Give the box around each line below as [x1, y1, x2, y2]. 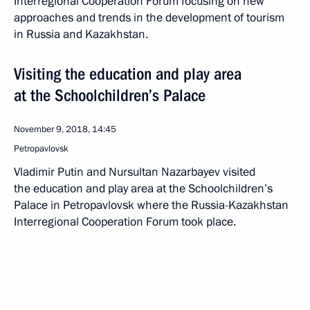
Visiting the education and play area [14, 64, 241, 84]
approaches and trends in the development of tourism [14, 10, 284, 26]
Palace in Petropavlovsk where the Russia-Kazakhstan [14, 197, 289, 214]
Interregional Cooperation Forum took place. [14, 214, 236, 230]
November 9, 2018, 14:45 [14, 123, 116, 136]
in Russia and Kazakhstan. [14, 26, 148, 43]
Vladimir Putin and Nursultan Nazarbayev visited [14, 164, 255, 181]
